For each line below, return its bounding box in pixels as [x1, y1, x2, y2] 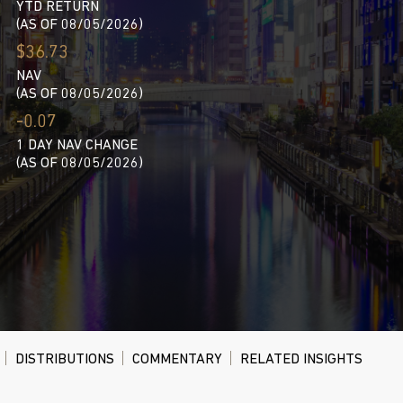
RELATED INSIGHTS [240, 353, 363, 367]
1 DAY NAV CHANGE [15, 139, 138, 153]
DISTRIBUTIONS [15, 353, 114, 367]
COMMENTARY [132, 353, 222, 367]
